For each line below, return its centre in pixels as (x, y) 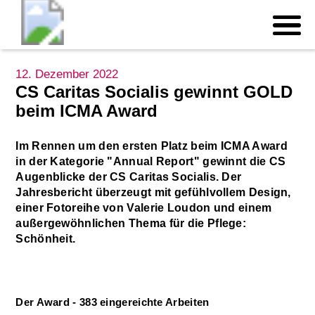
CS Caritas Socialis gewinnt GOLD (154, 92)
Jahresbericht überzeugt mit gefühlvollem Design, (153, 192)
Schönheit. (46, 239)
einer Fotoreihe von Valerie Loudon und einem (144, 208)
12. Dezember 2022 (67, 74)
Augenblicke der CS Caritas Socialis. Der (129, 177)
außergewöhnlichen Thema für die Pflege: (131, 223)
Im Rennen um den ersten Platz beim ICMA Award (152, 146)
